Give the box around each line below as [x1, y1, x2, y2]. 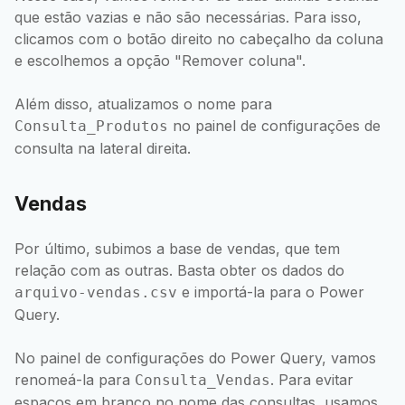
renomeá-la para [14, 371, 135, 390]
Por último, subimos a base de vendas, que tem [14, 240, 340, 259]
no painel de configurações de [168, 117, 381, 136]
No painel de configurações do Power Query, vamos [14, 349, 376, 368]
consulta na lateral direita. [14, 139, 191, 158]
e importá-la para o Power [177, 283, 364, 302]
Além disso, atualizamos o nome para [14, 95, 272, 114]
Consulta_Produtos [14, 118, 168, 136]
